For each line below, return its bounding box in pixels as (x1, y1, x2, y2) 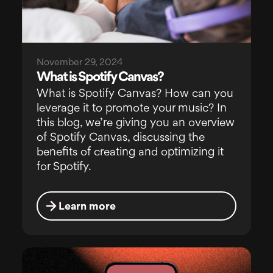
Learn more (58, 202, 116, 212)
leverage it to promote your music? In (36, 103, 227, 114)
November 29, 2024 (36, 58, 123, 68)
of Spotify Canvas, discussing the (36, 132, 205, 143)
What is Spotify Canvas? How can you (36, 88, 233, 99)
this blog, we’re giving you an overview (36, 118, 235, 129)
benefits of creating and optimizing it (36, 147, 224, 158)
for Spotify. (36, 161, 91, 172)
